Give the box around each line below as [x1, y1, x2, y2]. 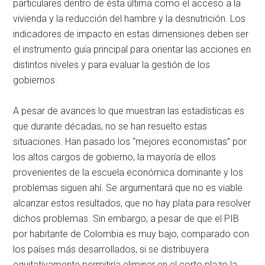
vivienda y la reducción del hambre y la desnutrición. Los [13, 13, 246, 25]
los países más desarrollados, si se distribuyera [13, 244, 209, 256]
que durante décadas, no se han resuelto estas [13, 121, 208, 132]
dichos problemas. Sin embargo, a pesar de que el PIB [13, 213, 240, 225]
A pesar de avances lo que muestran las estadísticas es [13, 105, 245, 117]
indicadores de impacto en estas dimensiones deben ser [13, 28, 249, 40]
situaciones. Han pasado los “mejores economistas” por [13, 136, 247, 148]
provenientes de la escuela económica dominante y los [13, 167, 244, 179]
